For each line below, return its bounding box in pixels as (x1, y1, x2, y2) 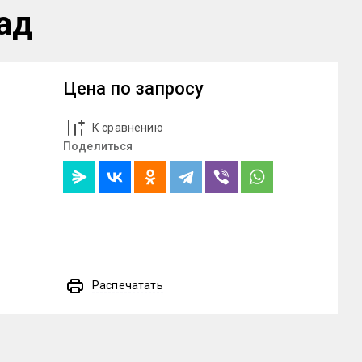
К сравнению (92, 121, 163, 134)
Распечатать (92, 279, 163, 292)
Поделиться (63, 140, 133, 153)
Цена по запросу (63, 78, 204, 99)
